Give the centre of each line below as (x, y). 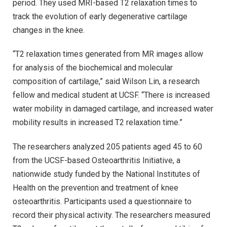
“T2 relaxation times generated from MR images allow (108, 54)
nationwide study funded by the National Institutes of (106, 174)
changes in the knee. (49, 30)
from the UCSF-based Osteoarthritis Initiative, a (97, 160)
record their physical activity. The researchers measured (111, 215)
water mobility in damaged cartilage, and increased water (113, 109)
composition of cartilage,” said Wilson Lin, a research (106, 82)
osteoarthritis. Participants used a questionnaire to (102, 201)
